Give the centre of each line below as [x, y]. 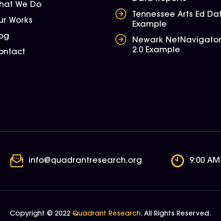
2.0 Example [156, 50]
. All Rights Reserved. [176, 214]
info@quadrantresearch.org [86, 161]
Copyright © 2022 [41, 214]
